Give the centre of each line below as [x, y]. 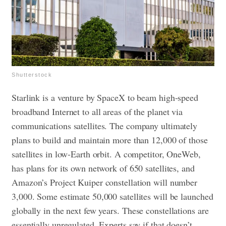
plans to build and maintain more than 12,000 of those [110, 139]
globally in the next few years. [67, 210]
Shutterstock [32, 74]
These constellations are [165, 210]
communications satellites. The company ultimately [105, 125]
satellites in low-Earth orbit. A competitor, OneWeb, [106, 154]
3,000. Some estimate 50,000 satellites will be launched [112, 196]
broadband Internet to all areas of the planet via [97, 111]
